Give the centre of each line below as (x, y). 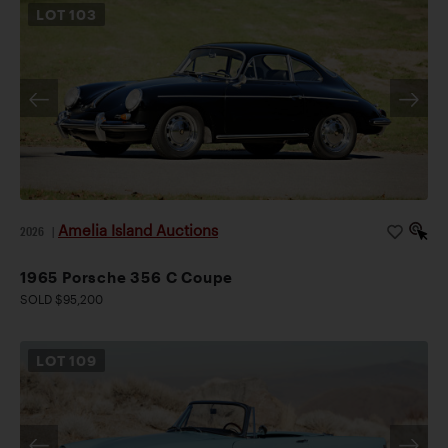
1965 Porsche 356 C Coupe (127, 277)
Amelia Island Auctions (138, 230)
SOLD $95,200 (61, 299)
